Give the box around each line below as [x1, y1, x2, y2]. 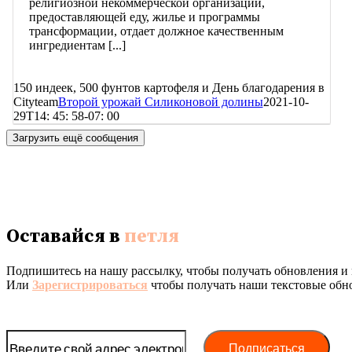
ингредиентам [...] [28, 38, 126, 52]
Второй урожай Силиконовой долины [57, 94, 263, 108]
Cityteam [13, 94, 58, 108]
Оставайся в [6, 224, 124, 248]
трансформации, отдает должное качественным [28, 24, 284, 38]
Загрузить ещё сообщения [13, 132, 138, 145]
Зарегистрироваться [32, 277, 148, 291]
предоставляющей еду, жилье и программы [28, 9, 260, 24]
